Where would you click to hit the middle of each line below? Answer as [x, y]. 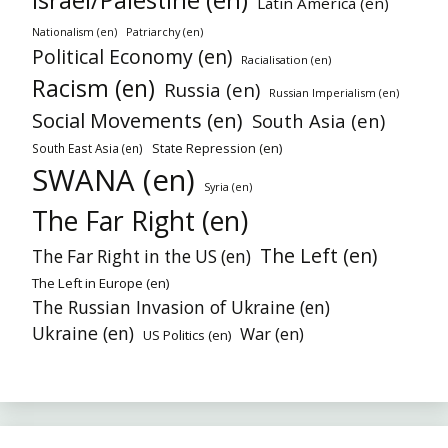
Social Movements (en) [137, 119]
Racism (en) [93, 87]
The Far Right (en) [140, 220]
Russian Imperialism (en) [334, 92]
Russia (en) [212, 89]
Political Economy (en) [132, 56]
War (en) [272, 333]
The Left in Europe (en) [101, 282]
